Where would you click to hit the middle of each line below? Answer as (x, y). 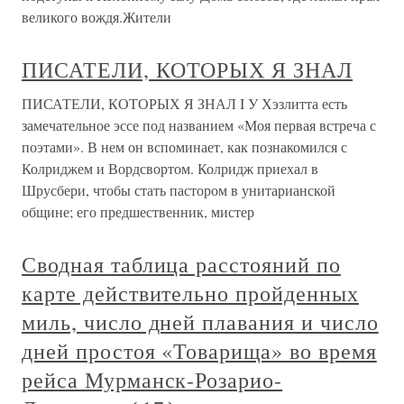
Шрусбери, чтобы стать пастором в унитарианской (179, 190)
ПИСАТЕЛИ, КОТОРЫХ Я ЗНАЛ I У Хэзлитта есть (184, 103)
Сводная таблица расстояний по (181, 264)
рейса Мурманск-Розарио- (152, 380)
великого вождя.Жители (96, 17)
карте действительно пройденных (190, 293)
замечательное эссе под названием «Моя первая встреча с (199, 125)
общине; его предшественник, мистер (138, 211)
